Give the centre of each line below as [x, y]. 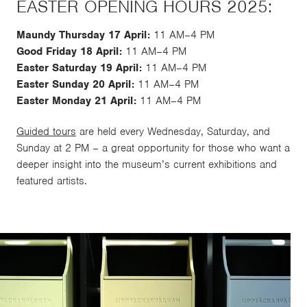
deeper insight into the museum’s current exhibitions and [147, 164]
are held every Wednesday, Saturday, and [173, 131]
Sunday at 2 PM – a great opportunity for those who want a [153, 148]
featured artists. [52, 181]
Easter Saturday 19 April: [81, 67]
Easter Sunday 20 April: [75, 84]
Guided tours [46, 131]
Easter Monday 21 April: [76, 100]
